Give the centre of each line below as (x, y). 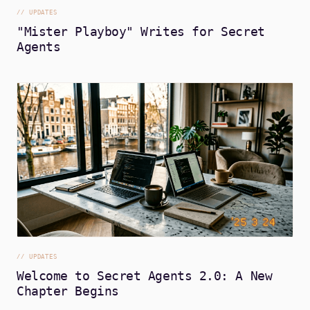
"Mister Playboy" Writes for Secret (141, 31)
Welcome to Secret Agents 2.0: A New (145, 276)
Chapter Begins (68, 291)
